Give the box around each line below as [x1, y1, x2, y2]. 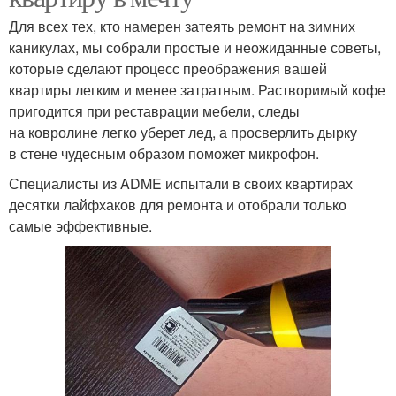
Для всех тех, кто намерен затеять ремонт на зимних [9, 16, 355, 36]
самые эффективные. [9, 216, 152, 236]
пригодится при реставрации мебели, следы [9, 101, 300, 121]
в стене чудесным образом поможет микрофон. [9, 143, 319, 164]
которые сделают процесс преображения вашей [9, 58, 327, 79]
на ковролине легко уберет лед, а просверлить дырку [9, 122, 357, 142]
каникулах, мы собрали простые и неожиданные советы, [9, 37, 381, 57]
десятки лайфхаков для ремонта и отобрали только [9, 194, 346, 215]
